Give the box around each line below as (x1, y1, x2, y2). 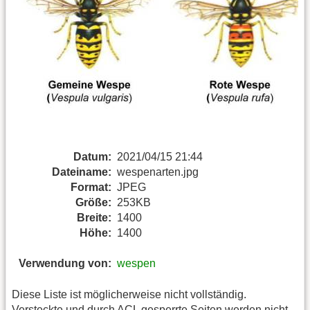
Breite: (77, 211, 111, 224)
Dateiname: (52, 165, 111, 178)
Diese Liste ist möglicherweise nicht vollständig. (12, 288, 246, 300)
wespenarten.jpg (117, 165, 199, 178)
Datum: (73, 150, 111, 163)
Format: (71, 181, 111, 193)
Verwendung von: (19, 257, 111, 270)
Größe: (75, 196, 111, 208)
